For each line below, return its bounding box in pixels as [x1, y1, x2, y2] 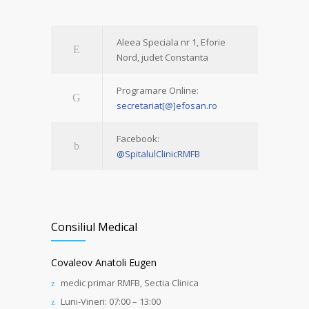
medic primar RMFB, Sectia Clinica [61, 277, 199, 289]
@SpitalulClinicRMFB [117, 148, 200, 160]
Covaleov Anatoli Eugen [51, 256, 157, 269]
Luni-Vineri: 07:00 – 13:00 [61, 295, 161, 308]
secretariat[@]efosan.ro [117, 99, 217, 112]
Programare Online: [117, 84, 199, 97]
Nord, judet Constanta [117, 51, 208, 63]
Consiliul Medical [51, 219, 137, 235]
